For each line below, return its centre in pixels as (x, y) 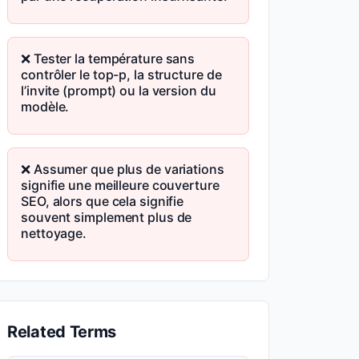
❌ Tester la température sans (108, 58)
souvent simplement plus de (107, 217)
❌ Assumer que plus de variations (123, 169)
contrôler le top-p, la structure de (121, 75)
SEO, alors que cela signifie (103, 201)
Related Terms (62, 332)
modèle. (45, 107)
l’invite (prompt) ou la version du (119, 91)
